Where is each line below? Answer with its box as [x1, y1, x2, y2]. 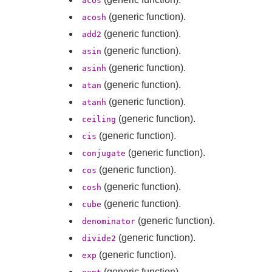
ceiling [82, 114, 116, 124]
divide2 [82, 233, 116, 243]
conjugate [82, 148, 126, 158]
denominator [82, 216, 135, 226]
